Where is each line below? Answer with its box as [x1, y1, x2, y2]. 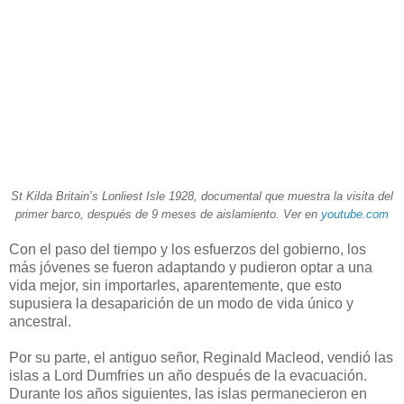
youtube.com [321, 207, 389, 221]
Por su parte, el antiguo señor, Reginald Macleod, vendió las [9, 349, 393, 365]
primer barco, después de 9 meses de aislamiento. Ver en [15, 207, 321, 221]
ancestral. [9, 313, 71, 329]
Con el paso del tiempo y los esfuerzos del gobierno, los [9, 241, 366, 257]
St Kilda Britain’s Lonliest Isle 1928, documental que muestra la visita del [11, 188, 393, 203]
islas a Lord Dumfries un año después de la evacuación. [9, 367, 367, 383]
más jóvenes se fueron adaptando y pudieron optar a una [9, 259, 372, 275]
